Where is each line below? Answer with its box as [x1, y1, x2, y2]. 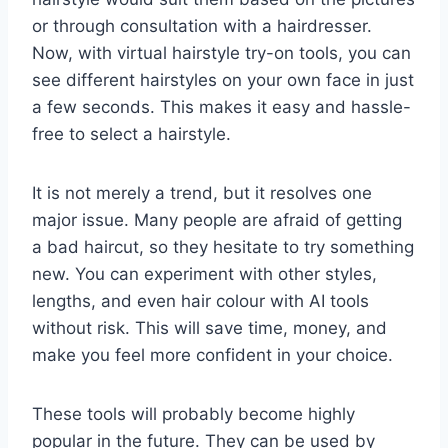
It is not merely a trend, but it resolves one [32, 183, 372, 204]
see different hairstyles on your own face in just [32, 70, 414, 91]
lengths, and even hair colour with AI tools [32, 291, 369, 312]
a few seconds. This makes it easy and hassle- [32, 97, 411, 118]
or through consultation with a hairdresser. [32, 16, 372, 37]
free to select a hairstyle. [32, 124, 231, 145]
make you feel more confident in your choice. [32, 345, 393, 366]
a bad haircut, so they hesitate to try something [32, 237, 414, 258]
